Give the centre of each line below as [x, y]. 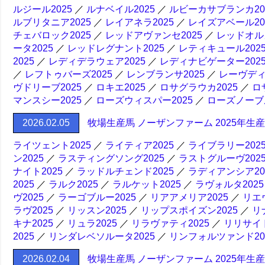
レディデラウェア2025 [97, 61]
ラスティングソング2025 [111, 158]
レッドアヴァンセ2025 [154, 35]
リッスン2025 [97, 210]
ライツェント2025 [52, 145]
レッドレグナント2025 [116, 48]
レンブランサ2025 [166, 74]
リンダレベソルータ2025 [102, 236]
